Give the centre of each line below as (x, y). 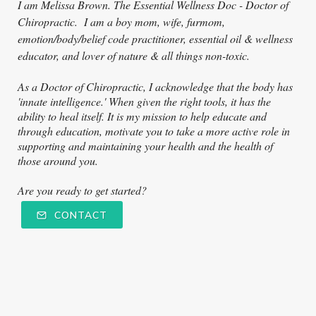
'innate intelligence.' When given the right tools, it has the (144, 102)
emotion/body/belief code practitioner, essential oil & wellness (155, 39)
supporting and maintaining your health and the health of (145, 146)
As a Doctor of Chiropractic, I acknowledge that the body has (155, 87)
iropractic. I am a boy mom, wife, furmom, (128, 22)
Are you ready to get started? (85, 190)
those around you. (61, 161)
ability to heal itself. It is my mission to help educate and (142, 116)
